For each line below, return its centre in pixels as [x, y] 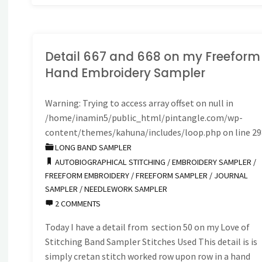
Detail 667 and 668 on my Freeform [153, 56]
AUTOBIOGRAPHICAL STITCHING [111, 162]
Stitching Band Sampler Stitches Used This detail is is [151, 241]
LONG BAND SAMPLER [94, 147]
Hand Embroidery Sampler [125, 73]
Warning [62, 103]
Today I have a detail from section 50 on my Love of [148, 227]
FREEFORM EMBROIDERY [87, 175]
